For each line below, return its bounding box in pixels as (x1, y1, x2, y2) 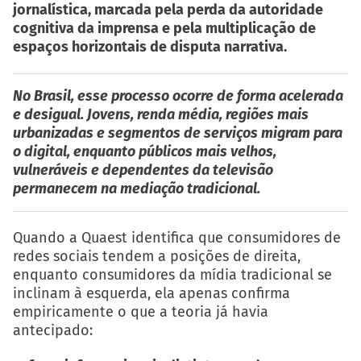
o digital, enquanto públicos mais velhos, (13, 143, 276, 161)
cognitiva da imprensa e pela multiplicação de (13, 19, 316, 38)
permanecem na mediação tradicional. (13, 180, 260, 198)
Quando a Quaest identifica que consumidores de (13, 229, 341, 247)
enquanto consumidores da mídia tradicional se (13, 266, 332, 284)
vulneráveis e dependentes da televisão (13, 161, 273, 180)
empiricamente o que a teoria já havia (13, 303, 268, 322)
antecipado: (13, 322, 93, 340)
